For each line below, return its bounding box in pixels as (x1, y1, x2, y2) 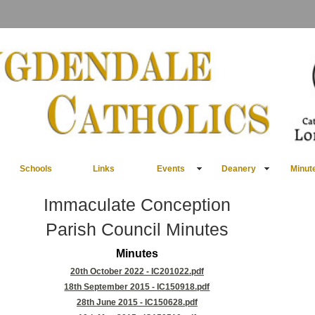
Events (157, 164, 186, 174)
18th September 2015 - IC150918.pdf (64, 282, 210, 292)
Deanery (221, 164, 256, 174)
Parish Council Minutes (45, 219, 229, 239)
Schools (20, 164, 53, 174)
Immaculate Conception (43, 195, 231, 214)
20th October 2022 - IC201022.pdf (70, 266, 204, 276)
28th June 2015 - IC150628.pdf (76, 297, 198, 307)
